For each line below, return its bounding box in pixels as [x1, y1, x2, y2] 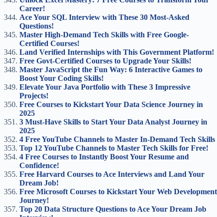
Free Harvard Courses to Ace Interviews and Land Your [19, 170, 204, 178]
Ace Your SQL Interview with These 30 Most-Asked [19, 13, 189, 21]
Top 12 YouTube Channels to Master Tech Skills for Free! [19, 144, 208, 152]
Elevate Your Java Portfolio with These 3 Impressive [19, 83, 190, 91]
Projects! [19, 92, 48, 100]
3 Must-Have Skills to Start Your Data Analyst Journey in [19, 118, 207, 126]
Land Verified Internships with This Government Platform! [19, 48, 214, 56]
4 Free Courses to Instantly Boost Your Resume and [19, 153, 189, 161]
